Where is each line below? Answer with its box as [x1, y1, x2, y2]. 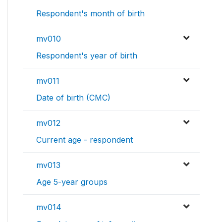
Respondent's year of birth [36, 51, 137, 61]
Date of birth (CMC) [36, 93, 111, 103]
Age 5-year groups [36, 177, 108, 187]
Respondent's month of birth [36, 8, 145, 19]
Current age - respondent [36, 135, 133, 145]
